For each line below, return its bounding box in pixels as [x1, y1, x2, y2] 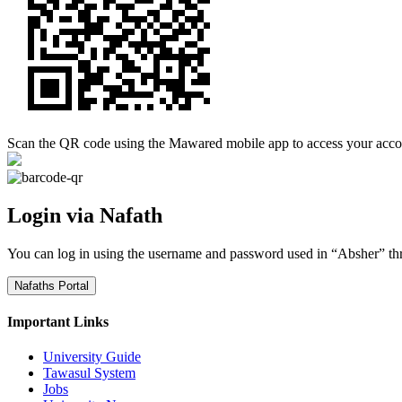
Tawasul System [43, 365, 135, 381]
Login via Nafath [7, 203, 162, 227]
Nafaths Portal [14, 278, 89, 293]
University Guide [43, 349, 141, 365]
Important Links [7, 314, 109, 330]
